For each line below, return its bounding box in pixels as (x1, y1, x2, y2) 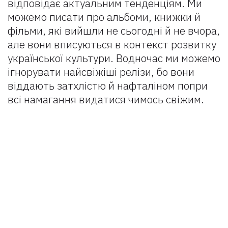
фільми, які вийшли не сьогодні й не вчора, (8, 23, 220, 38)
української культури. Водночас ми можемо (8, 51, 220, 65)
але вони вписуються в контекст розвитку (8, 37, 216, 51)
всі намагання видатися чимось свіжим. (8, 92, 204, 106)
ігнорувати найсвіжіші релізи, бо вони (8, 65, 194, 79)
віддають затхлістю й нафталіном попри (8, 78, 208, 93)
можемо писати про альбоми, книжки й (8, 10, 201, 24)
